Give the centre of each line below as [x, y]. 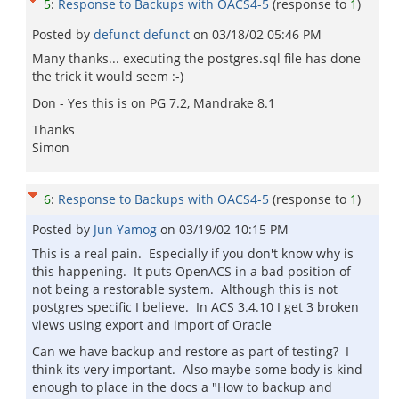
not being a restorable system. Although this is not [185, 289]
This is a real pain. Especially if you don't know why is [193, 253]
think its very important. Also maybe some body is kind [197, 369]
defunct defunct [143, 34]
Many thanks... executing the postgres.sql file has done [196, 58]
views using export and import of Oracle [152, 325]
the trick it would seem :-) [108, 76]
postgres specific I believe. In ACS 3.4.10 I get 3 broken [195, 307]
